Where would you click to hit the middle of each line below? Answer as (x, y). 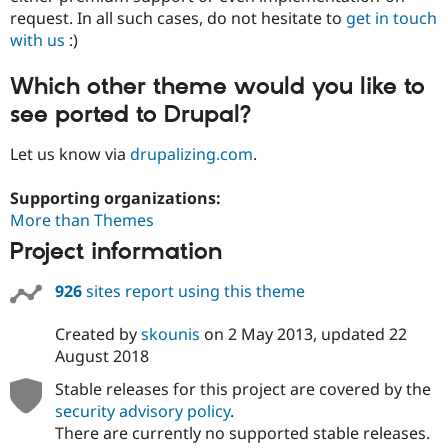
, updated (350, 333)
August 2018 (101, 355)
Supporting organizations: (117, 197)
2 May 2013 (270, 333)
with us (37, 39)
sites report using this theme (193, 290)
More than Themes (82, 219)
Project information (116, 252)
